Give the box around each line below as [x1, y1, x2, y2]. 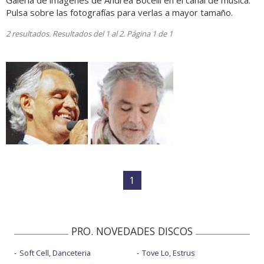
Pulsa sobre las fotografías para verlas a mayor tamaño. [6, 6, 233, 19]
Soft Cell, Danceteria [19, 247, 91, 258]
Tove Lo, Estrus [141, 247, 195, 258]
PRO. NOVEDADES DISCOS [71, 223, 193, 238]
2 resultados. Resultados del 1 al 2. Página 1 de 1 [6, 28, 173, 39]
